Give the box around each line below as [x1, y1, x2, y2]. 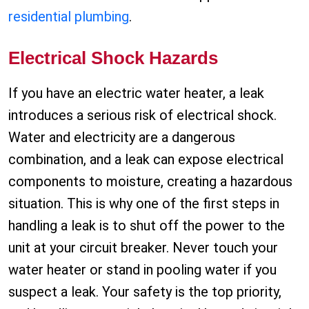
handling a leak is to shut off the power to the [8, 217, 285, 235]
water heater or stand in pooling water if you [8, 261, 277, 279]
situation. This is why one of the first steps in [8, 195, 279, 212]
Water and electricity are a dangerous [8, 129, 235, 146]
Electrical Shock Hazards [8, 48, 218, 69]
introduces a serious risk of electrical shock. [8, 107, 277, 124]
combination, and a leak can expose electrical [8, 151, 283, 168]
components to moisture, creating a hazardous [8, 173, 292, 190]
